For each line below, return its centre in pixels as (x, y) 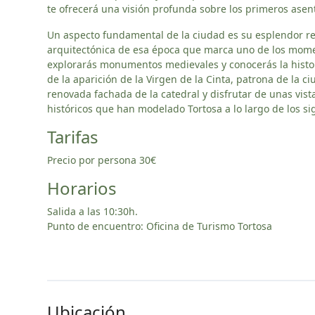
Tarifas (73, 137)
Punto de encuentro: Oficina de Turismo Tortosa (160, 226)
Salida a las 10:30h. (92, 211)
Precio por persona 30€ (102, 160)
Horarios (82, 188)
